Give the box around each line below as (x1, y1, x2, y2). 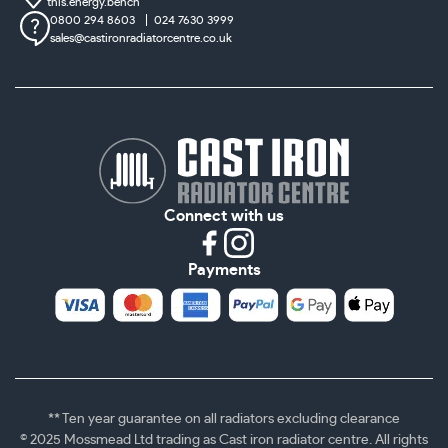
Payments (187, 262, 261, 279)
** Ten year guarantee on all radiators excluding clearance (48, 412, 400, 427)
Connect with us (164, 208, 284, 225)
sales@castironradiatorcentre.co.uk (50, 31, 232, 44)
